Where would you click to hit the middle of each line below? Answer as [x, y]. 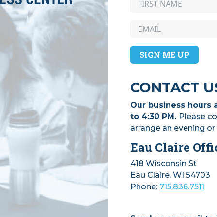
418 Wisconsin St [163, 163]
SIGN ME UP [164, 55]
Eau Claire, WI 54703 [170, 175]
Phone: [145, 186]
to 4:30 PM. [155, 117]
